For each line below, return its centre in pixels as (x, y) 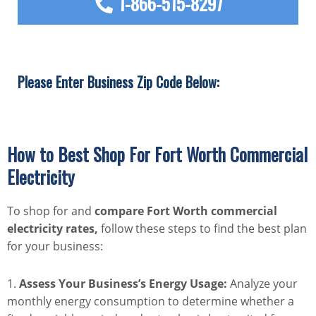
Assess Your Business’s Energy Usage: (122, 284)
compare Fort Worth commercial (186, 211)
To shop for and (51, 211)
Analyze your (262, 284)
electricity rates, (53, 229)
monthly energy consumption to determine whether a (151, 302)
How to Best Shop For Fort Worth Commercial (157, 154)
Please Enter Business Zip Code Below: (119, 82)
